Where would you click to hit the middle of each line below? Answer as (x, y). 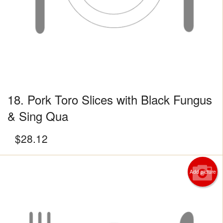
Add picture (203, 172)
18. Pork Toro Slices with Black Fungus (110, 100)
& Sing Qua (38, 116)
